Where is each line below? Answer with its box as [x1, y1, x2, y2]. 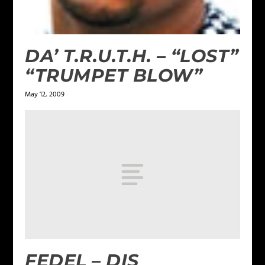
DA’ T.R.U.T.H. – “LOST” [25, 44, 239, 67]
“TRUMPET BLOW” [25, 64, 203, 86]
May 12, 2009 [25, 88, 65, 101]
